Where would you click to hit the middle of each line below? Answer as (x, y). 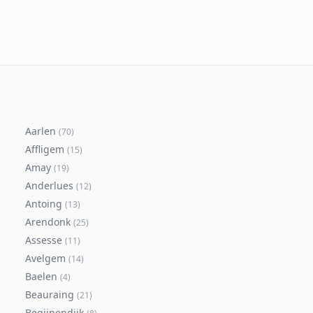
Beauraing (50, 294)
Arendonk (48, 222)
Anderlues (49, 185)
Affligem (45, 149)
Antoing (44, 204)
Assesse (44, 240)
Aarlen (41, 131)
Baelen (41, 276)
